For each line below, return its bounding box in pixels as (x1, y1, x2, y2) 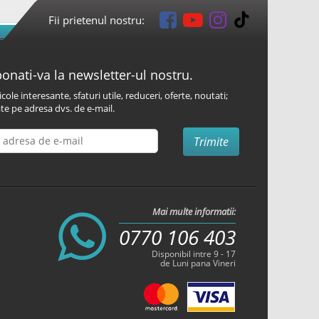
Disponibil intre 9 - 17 (152, 248, 236, 260)
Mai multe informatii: (152, 205, 236, 218)
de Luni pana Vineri (160, 257, 236, 269)
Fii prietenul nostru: (48, 12, 145, 27)
